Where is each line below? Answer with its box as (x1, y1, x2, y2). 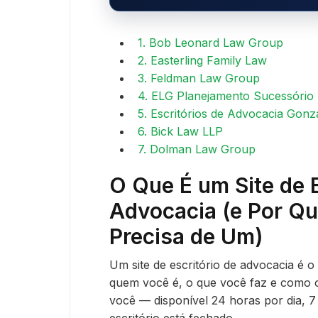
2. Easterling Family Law (138, 53, 267, 67)
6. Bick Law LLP (138, 124, 223, 138)
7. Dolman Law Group (138, 141, 256, 156)
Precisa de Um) (109, 223, 263, 249)
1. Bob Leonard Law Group (138, 35, 283, 50)
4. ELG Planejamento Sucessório (138, 88, 314, 103)
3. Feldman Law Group (138, 70, 260, 85)
